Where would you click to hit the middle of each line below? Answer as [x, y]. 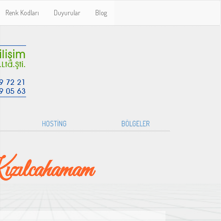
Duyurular [67, 13]
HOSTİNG [55, 124]
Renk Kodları [22, 13]
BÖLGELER [136, 124]
